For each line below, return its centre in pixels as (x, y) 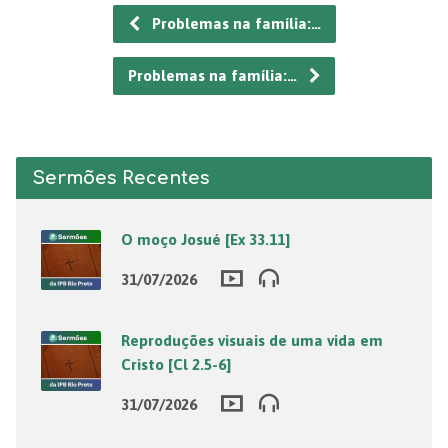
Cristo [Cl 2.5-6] (175, 365)
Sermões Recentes (120, 178)
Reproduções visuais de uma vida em (251, 341)
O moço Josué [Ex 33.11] (205, 240)
